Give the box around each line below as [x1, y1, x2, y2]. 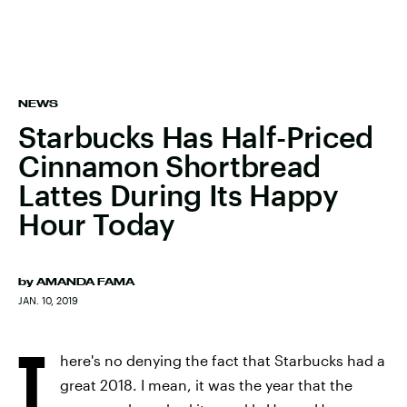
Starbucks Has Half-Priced [18, 120, 373, 154]
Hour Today [18, 207, 175, 241]
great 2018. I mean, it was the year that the [60, 376, 352, 393]
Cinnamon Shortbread [18, 149, 321, 183]
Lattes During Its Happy [18, 178, 339, 212]
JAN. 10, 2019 [18, 294, 78, 306]
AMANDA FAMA [36, 276, 134, 287]
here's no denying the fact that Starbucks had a [60, 352, 385, 369]
